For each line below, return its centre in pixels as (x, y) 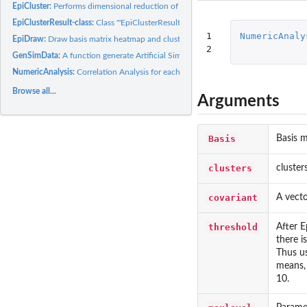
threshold (233, 227)
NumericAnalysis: (45, 72)
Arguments (238, 101)
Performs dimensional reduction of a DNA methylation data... (164, 6)
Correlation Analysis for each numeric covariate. (163, 72)
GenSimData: (38, 55)
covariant (233, 197)
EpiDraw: (30, 39)
